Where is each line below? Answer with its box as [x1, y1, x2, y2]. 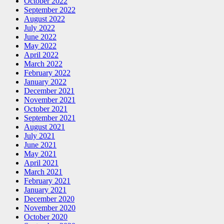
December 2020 [24, 194, 74, 203]
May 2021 [24, 149, 56, 158]
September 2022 [24, 5, 75, 14]
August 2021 [24, 122, 65, 131]
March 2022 [24, 59, 62, 68]
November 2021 [24, 95, 75, 104]
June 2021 [24, 140, 56, 149]
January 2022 [24, 77, 66, 86]
